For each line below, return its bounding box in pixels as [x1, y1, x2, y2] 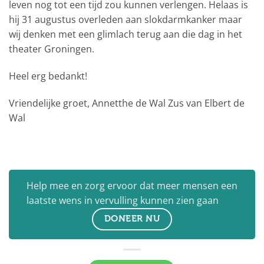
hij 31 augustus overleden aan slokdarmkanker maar [9, 13, 242, 27]
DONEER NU [104, 213, 160, 224]
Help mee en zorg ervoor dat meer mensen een [27, 179, 237, 192]
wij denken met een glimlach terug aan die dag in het [9, 28, 242, 41]
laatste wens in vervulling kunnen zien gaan [27, 193, 219, 207]
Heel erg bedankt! [9, 70, 87, 83]
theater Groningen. [9, 42, 94, 56]
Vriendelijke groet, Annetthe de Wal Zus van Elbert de [9, 96, 245, 110]
